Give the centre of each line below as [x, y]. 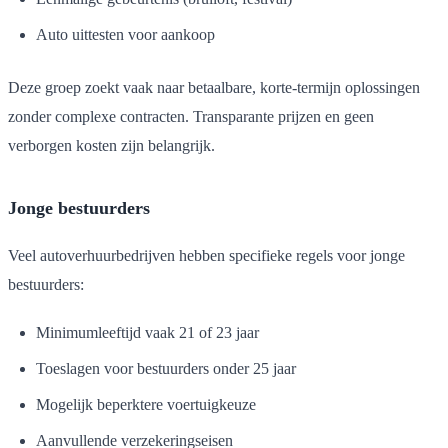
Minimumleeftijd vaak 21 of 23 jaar [147, 332]
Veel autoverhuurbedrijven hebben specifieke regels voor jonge [206, 255]
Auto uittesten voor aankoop [125, 34]
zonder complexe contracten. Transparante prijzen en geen [191, 116]
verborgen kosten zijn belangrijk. [111, 145]
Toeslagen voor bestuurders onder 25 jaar [166, 368]
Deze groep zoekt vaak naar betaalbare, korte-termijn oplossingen [214, 87]
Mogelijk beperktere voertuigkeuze [146, 404]
